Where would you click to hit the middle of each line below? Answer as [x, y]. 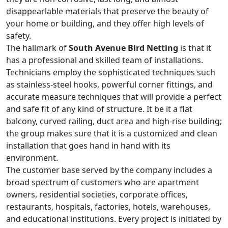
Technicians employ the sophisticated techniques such [111, 72]
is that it [195, 48]
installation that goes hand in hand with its [88, 146]
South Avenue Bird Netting [123, 48]
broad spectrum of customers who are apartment [103, 182]
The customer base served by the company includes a [109, 170]
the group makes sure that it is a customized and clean [112, 133]
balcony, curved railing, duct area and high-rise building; [114, 121]
